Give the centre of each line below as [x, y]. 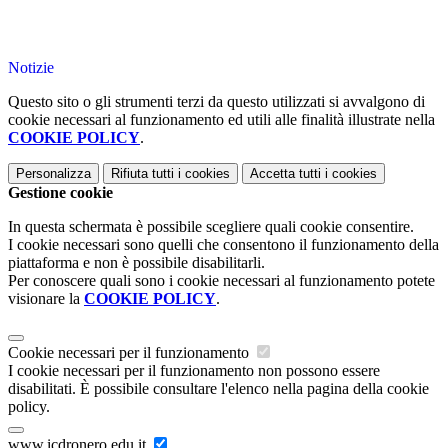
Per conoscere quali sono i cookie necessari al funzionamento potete [221, 281]
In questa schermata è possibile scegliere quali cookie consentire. [211, 227]
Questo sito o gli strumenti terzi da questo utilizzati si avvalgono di [216, 102]
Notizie [31, 68]
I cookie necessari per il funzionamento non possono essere [194, 371]
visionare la [46, 299]
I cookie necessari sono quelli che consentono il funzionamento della [223, 245]
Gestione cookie [60, 193]
